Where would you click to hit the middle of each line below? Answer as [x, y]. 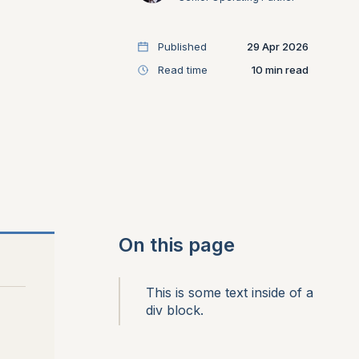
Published [182, 46]
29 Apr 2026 [278, 46]
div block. [175, 310]
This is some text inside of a [230, 292]
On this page [177, 245]
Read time [183, 70]
